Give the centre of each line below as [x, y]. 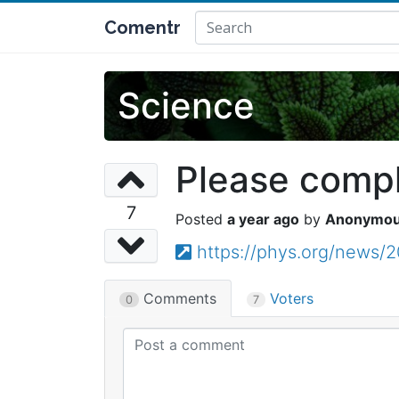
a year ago [263, 219]
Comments [178, 298]
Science [186, 106]
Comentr [142, 28]
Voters [289, 298]
